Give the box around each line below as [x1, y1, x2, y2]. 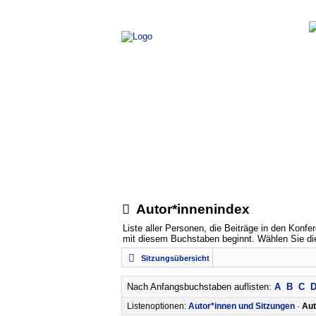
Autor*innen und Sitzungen [188, 301, 295, 312]
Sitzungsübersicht [140, 253, 209, 262]
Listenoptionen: [127, 301, 188, 312]
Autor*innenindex [135, 202, 250, 217]
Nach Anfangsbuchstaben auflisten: [127, 281, 274, 293]
